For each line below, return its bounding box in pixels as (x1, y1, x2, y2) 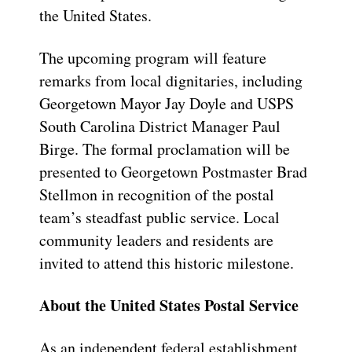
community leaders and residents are (39, 229, 273, 251)
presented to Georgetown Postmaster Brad (39, 161, 307, 183)
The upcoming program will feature (39, 47, 266, 69)
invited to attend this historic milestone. (39, 252, 294, 274)
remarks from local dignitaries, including (39, 70, 302, 92)
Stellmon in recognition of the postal (39, 184, 274, 206)
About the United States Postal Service (39, 294, 299, 317)
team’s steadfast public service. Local (39, 207, 280, 229)
